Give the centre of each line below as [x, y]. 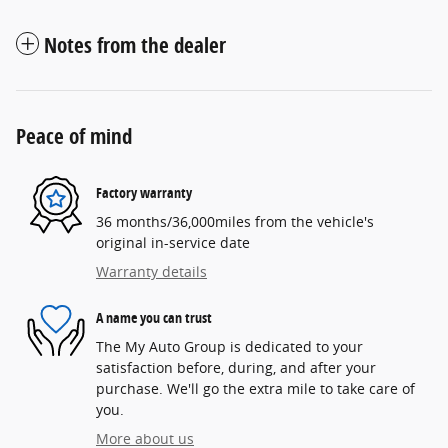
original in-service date [173, 243]
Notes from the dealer [135, 45]
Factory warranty [144, 192]
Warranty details [151, 272]
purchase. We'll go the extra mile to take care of [255, 389]
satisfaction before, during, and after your [236, 368]
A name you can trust [154, 317]
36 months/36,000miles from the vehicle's [235, 222]
